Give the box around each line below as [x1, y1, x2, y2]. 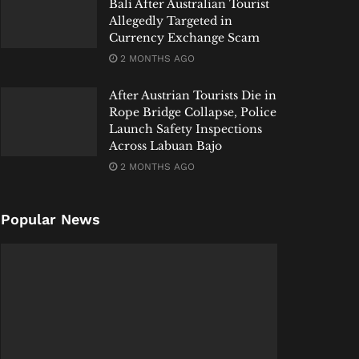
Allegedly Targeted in [109, 14, 232, 29]
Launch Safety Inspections [109, 122, 262, 137]
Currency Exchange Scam [109, 30, 260, 46]
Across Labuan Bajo [109, 139, 222, 154]
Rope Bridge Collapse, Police [109, 105, 276, 120]
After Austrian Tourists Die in [109, 88, 276, 103]
